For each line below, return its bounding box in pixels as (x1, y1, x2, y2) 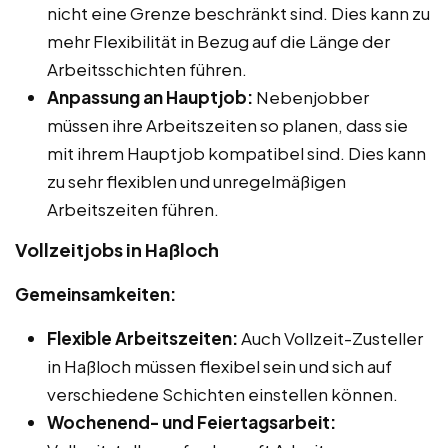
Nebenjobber (253, 85, 369, 108)
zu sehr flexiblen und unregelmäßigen (47, 169, 346, 192)
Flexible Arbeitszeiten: (47, 326, 238, 349)
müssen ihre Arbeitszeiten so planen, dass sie (47, 113, 408, 136)
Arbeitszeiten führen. (47, 197, 219, 220)
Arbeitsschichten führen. (47, 57, 247, 80)
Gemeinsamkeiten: (15, 282, 176, 305)
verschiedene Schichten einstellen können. (47, 382, 398, 405)
